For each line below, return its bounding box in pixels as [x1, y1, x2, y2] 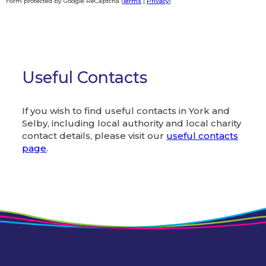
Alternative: [6, 15, 58, 27]
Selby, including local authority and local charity [22, 117, 242, 129]
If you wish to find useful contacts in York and [22, 104, 230, 116]
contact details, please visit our [22, 129, 167, 141]
